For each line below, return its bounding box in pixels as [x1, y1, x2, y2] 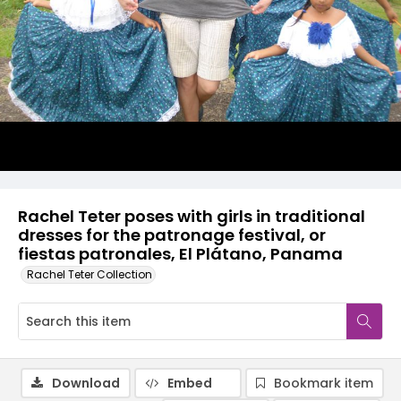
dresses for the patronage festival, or [18, 224, 326, 246]
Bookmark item [274, 374, 373, 392]
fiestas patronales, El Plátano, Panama [18, 243, 343, 265]
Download [52, 374, 120, 392]
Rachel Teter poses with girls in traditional [18, 205, 365, 227]
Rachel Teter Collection [27, 267, 152, 282]
